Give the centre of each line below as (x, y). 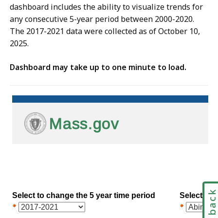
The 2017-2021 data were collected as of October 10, (105, 31)
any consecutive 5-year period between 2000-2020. (102, 19)
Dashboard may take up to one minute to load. (98, 67)
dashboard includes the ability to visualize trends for (106, 7)
